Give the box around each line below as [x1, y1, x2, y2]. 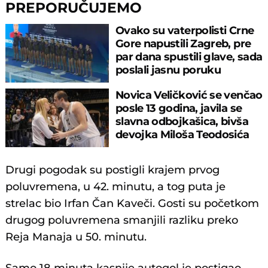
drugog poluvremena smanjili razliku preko [5, 214, 239, 227]
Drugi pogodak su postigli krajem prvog [5, 163, 220, 177]
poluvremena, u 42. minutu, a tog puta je [5, 180, 226, 194]
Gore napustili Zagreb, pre [115, 36, 251, 50]
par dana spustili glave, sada [115, 50, 263, 63]
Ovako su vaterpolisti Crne [115, 23, 254, 36]
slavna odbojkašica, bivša [115, 115, 248, 128]
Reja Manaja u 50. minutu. [5, 230, 147, 244]
